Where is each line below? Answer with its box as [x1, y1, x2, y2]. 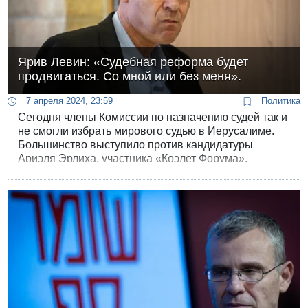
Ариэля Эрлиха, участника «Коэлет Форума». [18, 153, 248, 165]
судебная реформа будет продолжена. [18, 180, 215, 192]
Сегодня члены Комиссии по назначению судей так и [18, 111, 288, 124]
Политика [258, 96, 300, 107]
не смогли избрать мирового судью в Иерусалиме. [18, 125, 275, 137]
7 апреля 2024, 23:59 [23, 96, 113, 107]
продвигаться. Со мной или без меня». [18, 69, 242, 84]
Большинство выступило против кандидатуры [18, 139, 254, 151]
